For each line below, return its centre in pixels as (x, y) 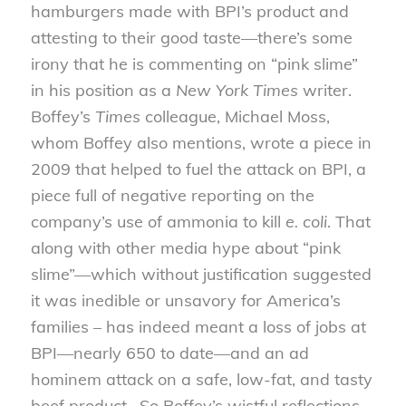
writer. (327, 90)
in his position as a (103, 90)
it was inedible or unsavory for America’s (185, 300)
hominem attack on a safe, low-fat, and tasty (201, 379)
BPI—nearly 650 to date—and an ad (169, 353)
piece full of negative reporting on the (172, 195)
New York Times (237, 90)
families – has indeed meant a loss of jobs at (198, 326)
